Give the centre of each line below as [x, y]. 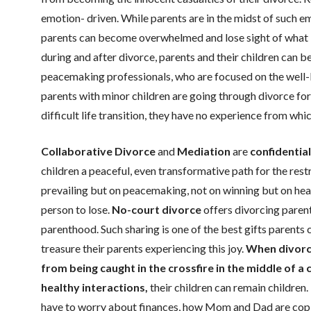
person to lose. [76, 209]
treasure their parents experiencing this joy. [143, 248]
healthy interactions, [94, 287]
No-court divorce [156, 209]
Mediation [203, 151]
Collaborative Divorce [98, 151]
